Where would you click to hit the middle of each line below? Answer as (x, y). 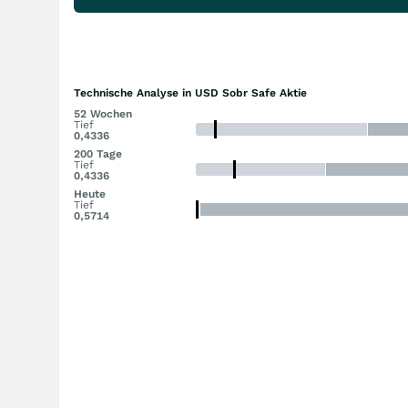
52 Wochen (103, 114)
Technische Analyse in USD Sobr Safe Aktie (190, 93)
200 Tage (98, 154)
